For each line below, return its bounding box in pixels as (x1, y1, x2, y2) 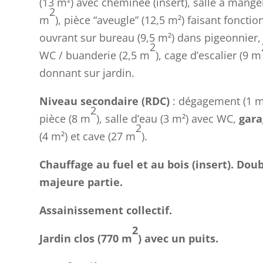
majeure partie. (39, 175, 123, 190)
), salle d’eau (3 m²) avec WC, (96, 112, 240, 126)
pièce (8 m (39, 112, 91, 126)
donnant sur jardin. (39, 66, 135, 80)
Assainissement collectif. (39, 203, 173, 218)
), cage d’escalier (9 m (156, 48, 262, 63)
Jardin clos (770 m (39, 231, 133, 246)
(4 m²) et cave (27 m (39, 129, 136, 144)
